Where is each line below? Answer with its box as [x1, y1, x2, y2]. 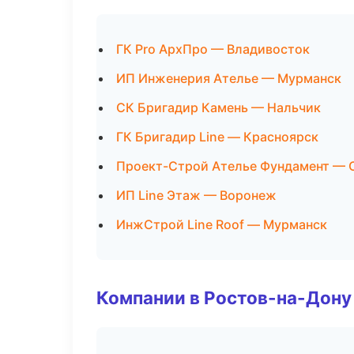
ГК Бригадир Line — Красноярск [116, 129, 318, 145]
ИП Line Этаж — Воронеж [116, 187, 277, 203]
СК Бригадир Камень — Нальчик [116, 100, 321, 115]
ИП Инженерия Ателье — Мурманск [116, 70, 341, 86]
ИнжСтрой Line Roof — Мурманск [116, 217, 327, 232]
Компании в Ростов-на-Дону [96, 287, 352, 308]
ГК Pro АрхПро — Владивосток [116, 41, 310, 57]
